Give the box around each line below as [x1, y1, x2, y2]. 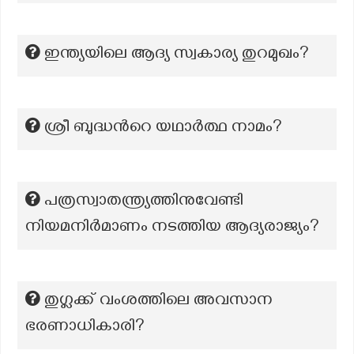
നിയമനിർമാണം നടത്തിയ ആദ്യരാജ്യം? [25, 217, 319, 239]
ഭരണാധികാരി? [25, 317, 145, 339]
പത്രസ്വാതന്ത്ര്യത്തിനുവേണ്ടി [44, 191, 243, 213]
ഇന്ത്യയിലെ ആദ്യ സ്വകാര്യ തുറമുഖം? [44, 44, 309, 66]
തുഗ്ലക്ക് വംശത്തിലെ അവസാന [44, 291, 273, 313]
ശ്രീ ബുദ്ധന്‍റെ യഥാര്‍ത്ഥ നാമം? [44, 118, 282, 140]
